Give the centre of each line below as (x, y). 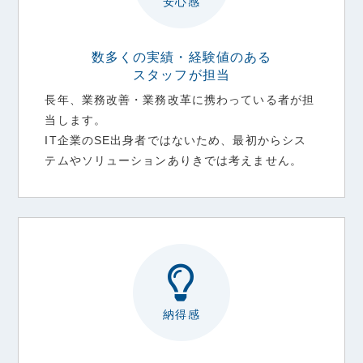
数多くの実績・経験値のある (181, 56)
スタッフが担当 (181, 74)
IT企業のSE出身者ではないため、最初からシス (176, 140)
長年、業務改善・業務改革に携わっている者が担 (180, 99)
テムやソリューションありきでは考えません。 (173, 160)
